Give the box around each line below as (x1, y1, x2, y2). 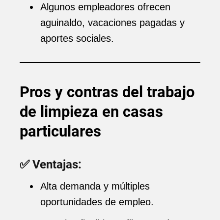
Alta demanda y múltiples (40, 181, 150, 192)
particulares (20, 122, 101, 140)
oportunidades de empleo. (40, 196, 154, 207)
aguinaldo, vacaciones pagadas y (40, 17, 185, 28)
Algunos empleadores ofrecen (40, 1, 170, 12)
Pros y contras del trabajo (20, 83, 195, 101)
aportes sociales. (40, 33, 114, 44)
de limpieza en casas (20, 103, 163, 121)
